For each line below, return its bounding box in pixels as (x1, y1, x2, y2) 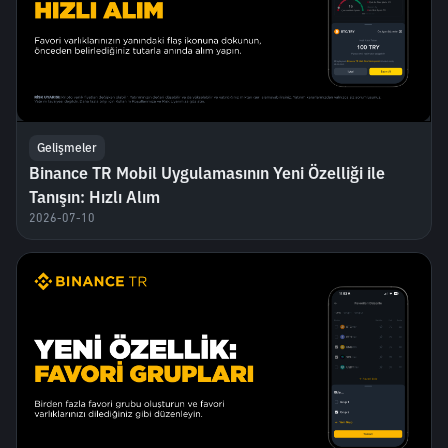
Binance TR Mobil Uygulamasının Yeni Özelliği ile (29, 162, 385, 183)
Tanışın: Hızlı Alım (29, 186, 160, 207)
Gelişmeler (37, 139, 97, 155)
